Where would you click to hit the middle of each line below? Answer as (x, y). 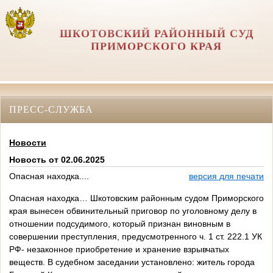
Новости (28, 143)
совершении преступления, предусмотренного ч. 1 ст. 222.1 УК (136, 237)
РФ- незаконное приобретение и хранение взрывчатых (119, 250)
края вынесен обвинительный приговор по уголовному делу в (133, 211)
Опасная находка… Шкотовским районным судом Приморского (136, 198)
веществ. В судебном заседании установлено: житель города (132, 262)
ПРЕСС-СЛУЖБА (51, 109)
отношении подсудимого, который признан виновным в (120, 224)
